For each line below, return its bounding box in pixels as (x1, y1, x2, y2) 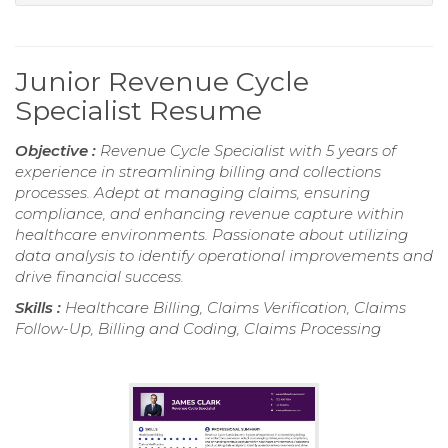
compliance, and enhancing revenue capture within (15, 203, 404, 223)
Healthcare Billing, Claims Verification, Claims (65, 297, 406, 317)
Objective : (15, 140, 100, 160)
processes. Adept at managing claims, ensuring (15, 182, 370, 202)
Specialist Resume (15, 93, 262, 127)
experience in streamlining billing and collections (15, 161, 381, 181)
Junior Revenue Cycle (15, 64, 309, 98)
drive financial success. (15, 266, 184, 286)
